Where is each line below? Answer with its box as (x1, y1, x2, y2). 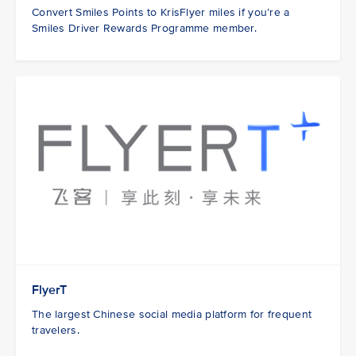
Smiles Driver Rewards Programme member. (32, 21, 257, 36)
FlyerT (32, 282, 67, 299)
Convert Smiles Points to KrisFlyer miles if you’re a (32, 6, 290, 20)
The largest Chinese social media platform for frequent (32, 308, 312, 322)
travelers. (32, 323, 79, 338)
